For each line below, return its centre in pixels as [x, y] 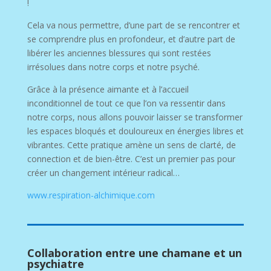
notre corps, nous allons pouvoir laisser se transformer [135, 117]
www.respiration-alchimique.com [91, 195]
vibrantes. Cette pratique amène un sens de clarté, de [131, 145]
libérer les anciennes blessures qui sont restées [119, 53]
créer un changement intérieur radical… [103, 172]
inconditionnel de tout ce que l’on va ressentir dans [126, 103]
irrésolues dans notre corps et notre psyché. [113, 67]
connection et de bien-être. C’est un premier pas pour [131, 158]
